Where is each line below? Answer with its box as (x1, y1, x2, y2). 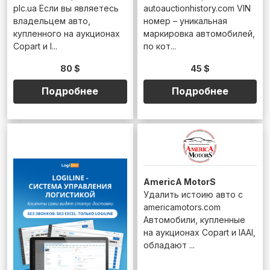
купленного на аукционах (13, 28, 120, 39)
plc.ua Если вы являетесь (13, 2, 119, 13)
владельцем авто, (13, 15, 90, 26)
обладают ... (143, 239, 195, 250)
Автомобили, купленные (143, 214, 245, 225)
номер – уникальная (143, 15, 227, 26)
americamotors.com (143, 201, 221, 212)
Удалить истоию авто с (143, 189, 243, 199)
